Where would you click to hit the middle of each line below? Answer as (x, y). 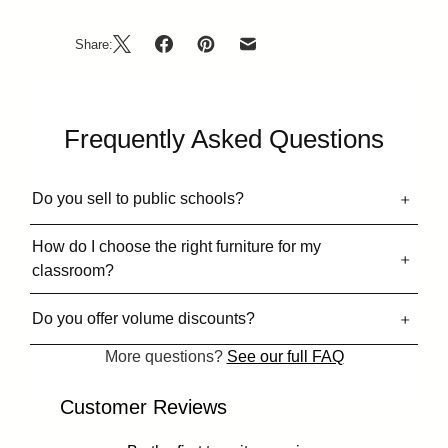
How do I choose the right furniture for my (176, 247)
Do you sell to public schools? (138, 199)
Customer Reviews (143, 407)
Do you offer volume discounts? (143, 319)
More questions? (165, 357)
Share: (94, 44)
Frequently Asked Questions (224, 139)
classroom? (73, 271)
